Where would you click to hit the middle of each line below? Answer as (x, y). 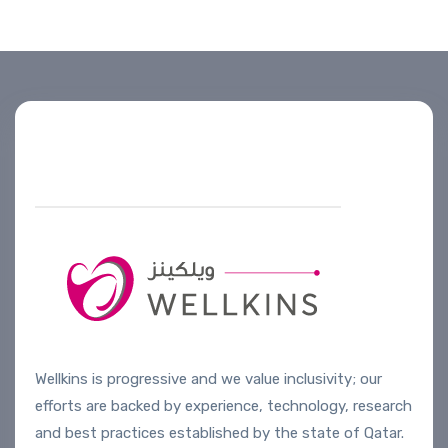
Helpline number (158, 127)
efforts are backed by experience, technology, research (223, 405)
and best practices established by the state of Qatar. (219, 432)
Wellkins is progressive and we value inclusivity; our (208, 378)
